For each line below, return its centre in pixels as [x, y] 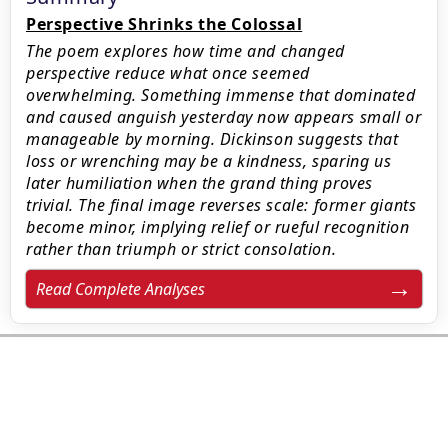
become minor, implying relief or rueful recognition [218, 227]
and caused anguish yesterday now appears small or [224, 117]
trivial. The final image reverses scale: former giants [221, 205]
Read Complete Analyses [120, 289]
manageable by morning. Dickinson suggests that [212, 139]
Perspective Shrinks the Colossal [164, 24]
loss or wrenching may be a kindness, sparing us [209, 161]
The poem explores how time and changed [185, 51]
